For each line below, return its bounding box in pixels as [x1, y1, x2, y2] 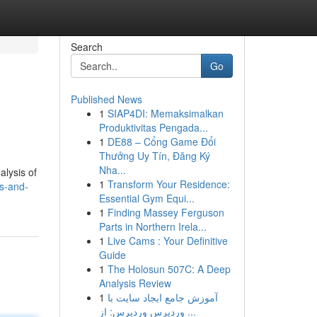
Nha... [98, 163, 126, 177]
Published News [70, 92, 142, 106]
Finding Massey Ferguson [107, 205, 224, 219]
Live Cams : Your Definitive [107, 234, 228, 248]
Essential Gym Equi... [98, 191, 195, 205]
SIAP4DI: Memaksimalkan [107, 106, 224, 120]
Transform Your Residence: [107, 177, 230, 191]
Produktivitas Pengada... [98, 120, 208, 134]
